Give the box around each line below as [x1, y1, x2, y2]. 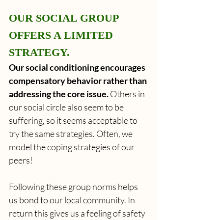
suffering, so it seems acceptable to [9, 114, 139, 126]
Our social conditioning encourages [9, 61, 147, 73]
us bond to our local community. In [9, 194, 137, 205]
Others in [109, 88, 146, 99]
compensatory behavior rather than [9, 75, 148, 86]
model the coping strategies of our [9, 141, 136, 152]
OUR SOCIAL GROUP [9, 11, 121, 24]
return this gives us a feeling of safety [9, 207, 147, 219]
